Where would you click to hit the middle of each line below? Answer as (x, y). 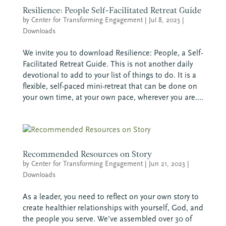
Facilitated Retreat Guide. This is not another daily (107, 64)
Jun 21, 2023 (167, 163)
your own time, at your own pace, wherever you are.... (113, 97)
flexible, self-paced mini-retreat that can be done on (110, 86)
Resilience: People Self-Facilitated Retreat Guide (112, 10)
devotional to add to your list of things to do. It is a (109, 75)
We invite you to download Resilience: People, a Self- (112, 52)
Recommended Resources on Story (87, 154)
